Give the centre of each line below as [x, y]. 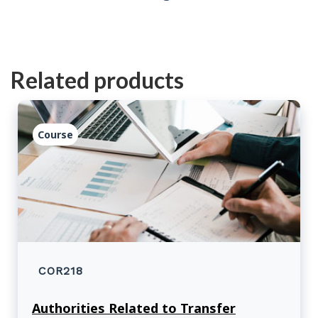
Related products [97, 79]
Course [55, 135]
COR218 [61, 271]
